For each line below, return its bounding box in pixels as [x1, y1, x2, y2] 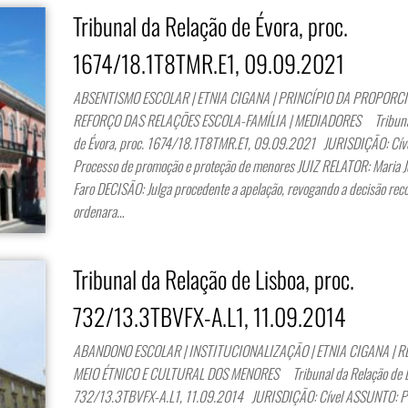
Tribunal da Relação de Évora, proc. [73, 7, 349, 44]
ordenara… [73, 199, 125, 222]
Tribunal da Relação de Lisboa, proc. [73, 260, 355, 297]
